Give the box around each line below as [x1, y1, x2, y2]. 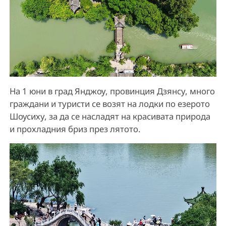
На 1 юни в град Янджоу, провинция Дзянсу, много [9, 85, 215, 97]
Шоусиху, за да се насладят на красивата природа [9, 110, 210, 123]
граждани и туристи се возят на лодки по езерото [9, 98, 210, 110]
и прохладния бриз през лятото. [9, 123, 141, 135]
